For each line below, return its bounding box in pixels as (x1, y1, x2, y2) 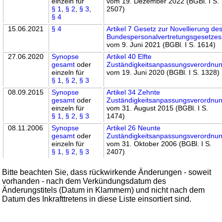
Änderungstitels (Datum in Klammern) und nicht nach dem (2, 185, 205, 194)
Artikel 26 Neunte (107, 123, 161, 132)
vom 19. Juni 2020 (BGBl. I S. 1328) (107, 68, 220, 76)
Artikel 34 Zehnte (107, 88, 161, 96)
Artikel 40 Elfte (107, 52, 152, 60)
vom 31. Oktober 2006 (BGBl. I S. (107, 139, 212, 148)
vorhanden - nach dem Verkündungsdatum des (2, 176, 166, 185)
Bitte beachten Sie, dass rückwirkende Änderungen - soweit (2, 167, 212, 176)
